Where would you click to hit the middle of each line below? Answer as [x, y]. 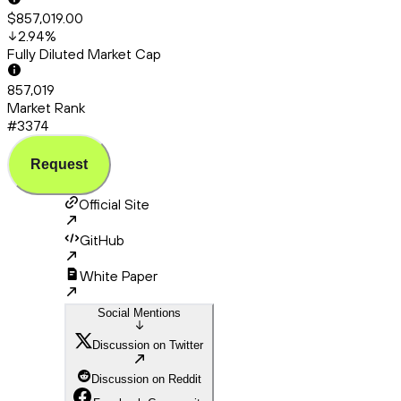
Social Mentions [139, 313]
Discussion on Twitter [148, 346]
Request [59, 165]
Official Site [114, 205]
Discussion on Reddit [146, 380]
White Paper [119, 276]
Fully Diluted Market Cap [84, 54]
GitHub [102, 240]
